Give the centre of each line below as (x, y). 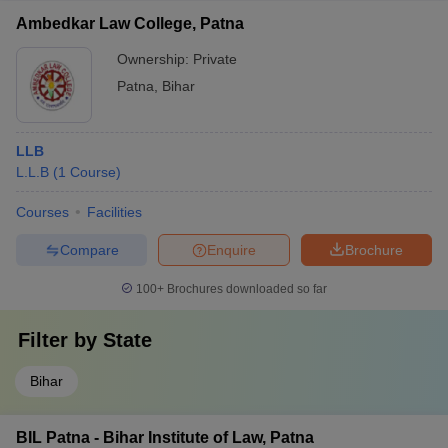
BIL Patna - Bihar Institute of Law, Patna (165, 437)
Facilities (114, 212)
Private (215, 59)
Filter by (60, 340)
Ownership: (155, 59)
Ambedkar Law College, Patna (130, 23)
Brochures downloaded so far (245, 289)
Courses (42, 212)
